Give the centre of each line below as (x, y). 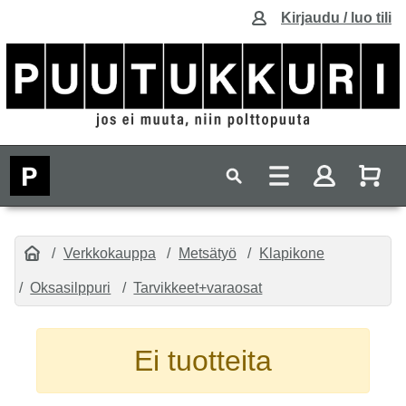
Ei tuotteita (203, 361)
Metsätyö (208, 253)
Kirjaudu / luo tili (336, 18)
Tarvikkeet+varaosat (198, 288)
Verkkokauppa (109, 253)
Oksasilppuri (71, 288)
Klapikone (292, 253)
